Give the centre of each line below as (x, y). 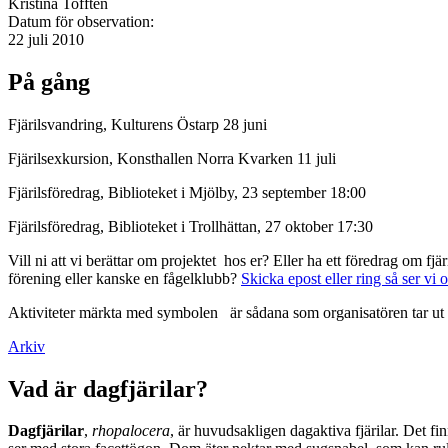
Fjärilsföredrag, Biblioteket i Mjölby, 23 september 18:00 (187, 192)
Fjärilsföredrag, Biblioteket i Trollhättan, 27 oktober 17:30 (190, 226)
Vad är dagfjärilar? (108, 388)
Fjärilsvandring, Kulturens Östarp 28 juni (137, 124)
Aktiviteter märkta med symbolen (115, 312)
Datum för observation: (83, 21)
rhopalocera (131, 431)
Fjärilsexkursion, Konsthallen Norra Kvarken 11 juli (174, 158)
